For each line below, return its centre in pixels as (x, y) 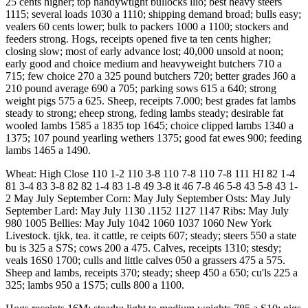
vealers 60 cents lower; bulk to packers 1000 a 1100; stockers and (147, 26)
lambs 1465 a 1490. (48, 150)
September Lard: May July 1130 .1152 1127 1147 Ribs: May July (147, 211)
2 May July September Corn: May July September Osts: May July (148, 198)
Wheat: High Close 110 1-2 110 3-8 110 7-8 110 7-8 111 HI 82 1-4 (150, 174)
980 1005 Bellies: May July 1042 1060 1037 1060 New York (139, 223)
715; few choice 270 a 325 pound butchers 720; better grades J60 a (151, 76)
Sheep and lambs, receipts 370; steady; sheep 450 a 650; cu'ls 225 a (152, 273)
